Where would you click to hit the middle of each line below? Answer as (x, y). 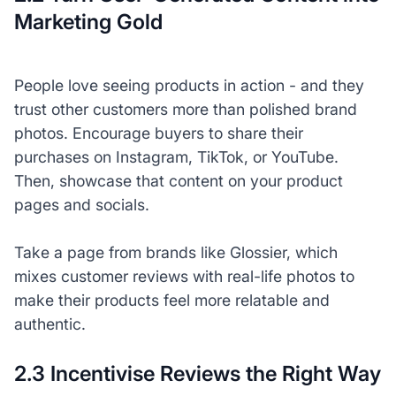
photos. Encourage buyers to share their (158, 133)
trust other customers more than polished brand (185, 109)
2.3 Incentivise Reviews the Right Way (197, 373)
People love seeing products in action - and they (189, 85)
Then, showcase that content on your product (178, 180)
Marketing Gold (88, 22)
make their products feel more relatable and (171, 300)
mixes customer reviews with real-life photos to (184, 276)
